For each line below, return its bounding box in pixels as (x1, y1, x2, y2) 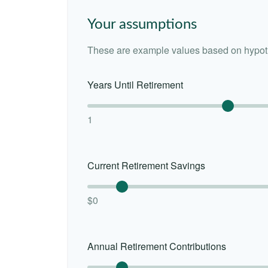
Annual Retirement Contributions (87, 239, 226, 253)
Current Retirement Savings (87, 158, 205, 172)
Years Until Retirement (87, 77, 183, 92)
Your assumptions (87, 17, 197, 32)
